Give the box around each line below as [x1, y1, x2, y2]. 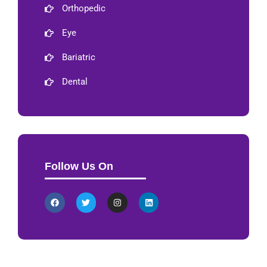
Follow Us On [45, 160, 113, 173]
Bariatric [61, 52, 95, 63]
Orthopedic [61, 3, 105, 14]
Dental [61, 76, 88, 88]
